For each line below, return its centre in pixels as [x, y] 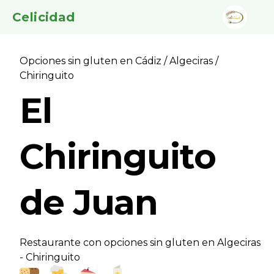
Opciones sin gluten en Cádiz [92, 61]
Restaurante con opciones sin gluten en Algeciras [140, 243]
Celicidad [44, 17]
